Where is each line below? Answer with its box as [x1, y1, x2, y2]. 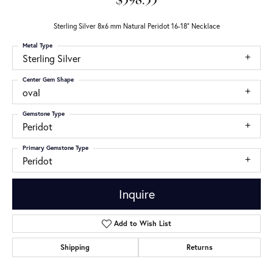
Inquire [118, 185, 155, 202]
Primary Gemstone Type [23, 144, 88, 152]
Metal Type [23, 41, 52, 49]
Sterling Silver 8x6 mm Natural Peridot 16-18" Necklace [53, 21, 220, 30]
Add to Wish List [114, 219, 172, 229]
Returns [186, 243, 213, 252]
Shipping [60, 243, 90, 252]
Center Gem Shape [23, 76, 74, 83]
